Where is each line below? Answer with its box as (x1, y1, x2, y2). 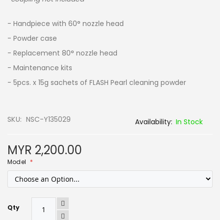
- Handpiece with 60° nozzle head (7, 18, 124, 28)
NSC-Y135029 (26, 114, 71, 124)
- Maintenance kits (7, 62, 72, 73)
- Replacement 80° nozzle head (7, 48, 117, 58)
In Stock (176, 116, 203, 127)
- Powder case (7, 33, 57, 43)
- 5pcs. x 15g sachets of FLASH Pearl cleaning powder (7, 77, 186, 87)
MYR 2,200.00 (7, 141, 82, 158)
